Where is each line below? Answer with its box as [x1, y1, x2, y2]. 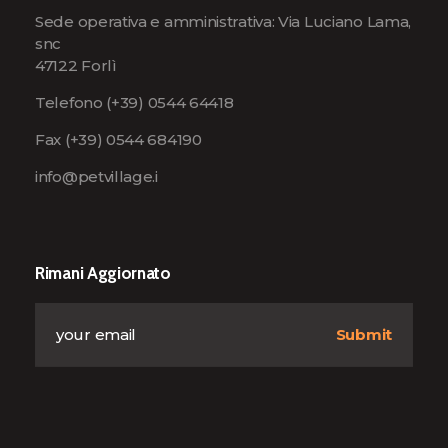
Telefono [35, 92, 107, 112]
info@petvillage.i [35, 166, 158, 186]
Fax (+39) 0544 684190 [35, 129, 202, 149]
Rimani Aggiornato [35, 262, 171, 283]
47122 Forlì [35, 55, 117, 75]
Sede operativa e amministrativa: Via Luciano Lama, [35, 11, 412, 31]
